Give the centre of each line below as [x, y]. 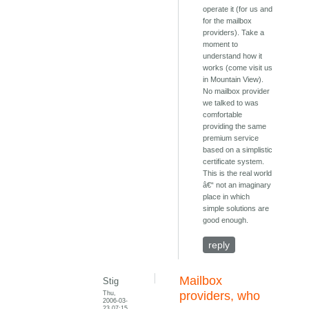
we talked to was [231, 103]
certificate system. [234, 162]
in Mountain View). [233, 80]
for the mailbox [228, 21]
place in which [227, 197]
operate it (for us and [238, 9]
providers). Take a [234, 33]
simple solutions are [236, 209]
